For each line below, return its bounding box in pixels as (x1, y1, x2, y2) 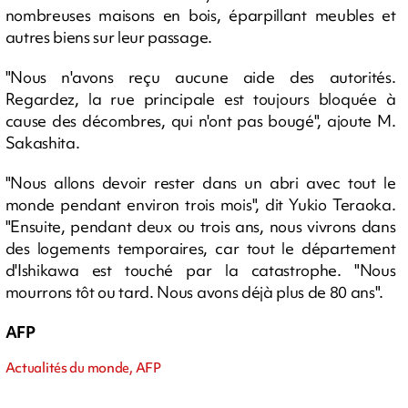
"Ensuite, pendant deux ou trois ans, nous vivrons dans (5, 216, 396, 237)
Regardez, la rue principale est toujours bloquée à (5, 88, 396, 109)
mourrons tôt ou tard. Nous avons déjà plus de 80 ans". (5, 281, 383, 302)
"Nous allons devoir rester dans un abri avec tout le (5, 172, 396, 193)
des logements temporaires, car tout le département (5, 238, 396, 259)
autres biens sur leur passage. (5, 26, 212, 47)
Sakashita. (5, 132, 80, 153)
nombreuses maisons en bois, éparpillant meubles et (5, 5, 396, 25)
